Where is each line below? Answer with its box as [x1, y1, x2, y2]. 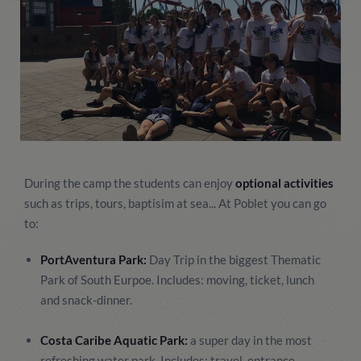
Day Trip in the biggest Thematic [147, 252, 321, 267]
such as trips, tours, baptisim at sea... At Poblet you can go [24, 196, 326, 210]
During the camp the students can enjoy [24, 176, 235, 190]
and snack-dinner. [40, 293, 132, 307]
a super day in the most [188, 333, 312, 347]
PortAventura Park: [40, 252, 147, 267]
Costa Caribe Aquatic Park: [40, 333, 188, 347]
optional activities [235, 176, 334, 190]
